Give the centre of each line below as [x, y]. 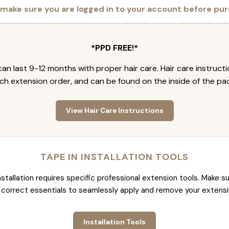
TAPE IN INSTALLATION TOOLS [114, 157]
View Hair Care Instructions [114, 111]
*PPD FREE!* [114, 48]
